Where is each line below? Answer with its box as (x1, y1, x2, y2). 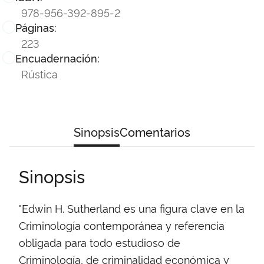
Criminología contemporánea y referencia (19, 217, 225, 232)
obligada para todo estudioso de (19, 235, 180, 249)
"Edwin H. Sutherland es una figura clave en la (19, 200, 245, 215)
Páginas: (15, 19, 57, 34)
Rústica (21, 65, 58, 81)
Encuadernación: (15, 50, 100, 65)
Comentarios (120, 123, 190, 140)
